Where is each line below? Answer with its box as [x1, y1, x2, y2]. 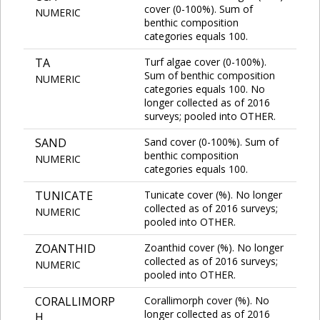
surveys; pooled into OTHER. [144, 109, 276, 123]
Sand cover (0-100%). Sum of [144, 134, 279, 149]
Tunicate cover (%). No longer [144, 187, 282, 201]
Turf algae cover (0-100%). [144, 54, 266, 69]
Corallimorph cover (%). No [144, 293, 269, 307]
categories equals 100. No [144, 81, 265, 96]
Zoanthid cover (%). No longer [144, 240, 284, 254]
